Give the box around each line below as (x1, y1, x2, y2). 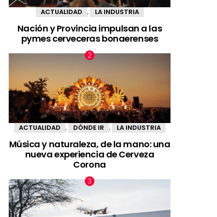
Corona (73, 158, 106, 171)
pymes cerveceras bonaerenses (21, 32, 158, 45)
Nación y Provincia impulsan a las (17, 22, 162, 35)
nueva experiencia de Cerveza (25, 148, 155, 161)
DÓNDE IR (73, 123, 104, 132)
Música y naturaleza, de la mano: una (9, 138, 170, 151)
